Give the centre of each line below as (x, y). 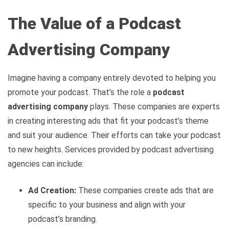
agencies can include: (46, 164)
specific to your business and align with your (107, 205)
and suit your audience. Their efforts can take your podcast (114, 135)
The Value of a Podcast (94, 24)
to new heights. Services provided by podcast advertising (111, 150)
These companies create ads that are (145, 191)
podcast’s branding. (63, 219)
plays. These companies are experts (154, 107)
